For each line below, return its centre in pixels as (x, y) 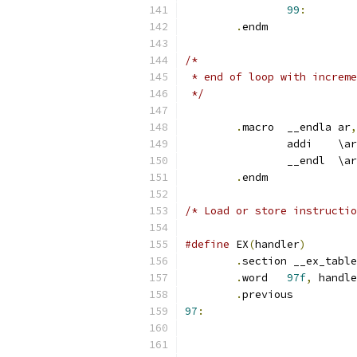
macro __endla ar (344, 127)
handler (277, 244)
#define (207, 244)
